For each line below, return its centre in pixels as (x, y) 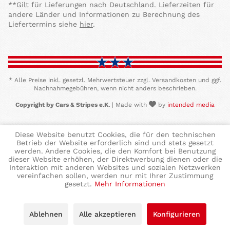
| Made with (129, 105)
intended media (191, 105)
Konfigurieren (177, 214)
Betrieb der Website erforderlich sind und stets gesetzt (115, 143)
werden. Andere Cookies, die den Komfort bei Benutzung (115, 151)
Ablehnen (46, 214)
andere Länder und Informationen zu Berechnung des (104, 15)
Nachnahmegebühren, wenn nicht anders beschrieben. (115, 89)
